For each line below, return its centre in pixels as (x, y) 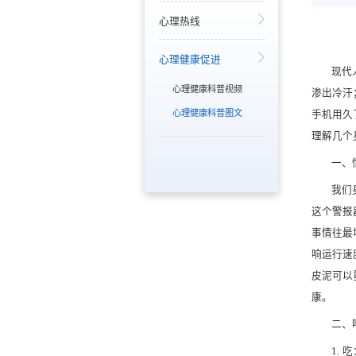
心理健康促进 (190, 60)
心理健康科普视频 (207, 89)
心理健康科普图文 (207, 113)
